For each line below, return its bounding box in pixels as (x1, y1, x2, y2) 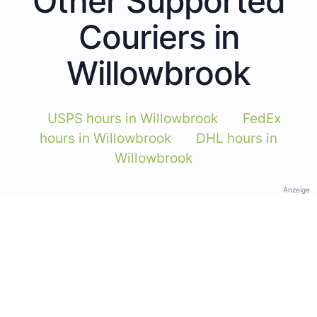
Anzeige (283, 185, 310, 194)
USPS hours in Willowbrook (47, 110, 218, 127)
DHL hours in (196, 129, 277, 146)
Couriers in (78, 16, 239, 57)
